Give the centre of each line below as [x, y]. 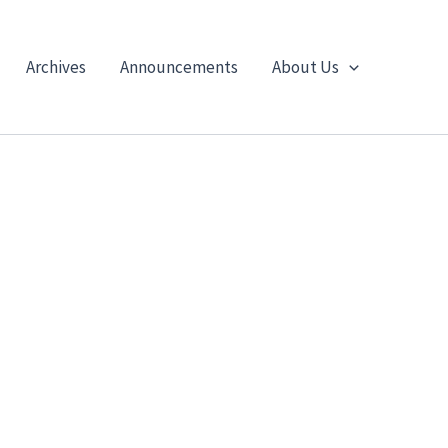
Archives [55, 67]
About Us [305, 67]
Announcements [178, 67]
